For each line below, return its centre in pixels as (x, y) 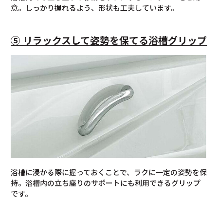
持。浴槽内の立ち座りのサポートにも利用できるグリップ (106, 183)
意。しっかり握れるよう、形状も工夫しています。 (95, 8)
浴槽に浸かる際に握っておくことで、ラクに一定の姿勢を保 (109, 172)
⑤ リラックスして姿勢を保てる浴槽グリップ (109, 40)
